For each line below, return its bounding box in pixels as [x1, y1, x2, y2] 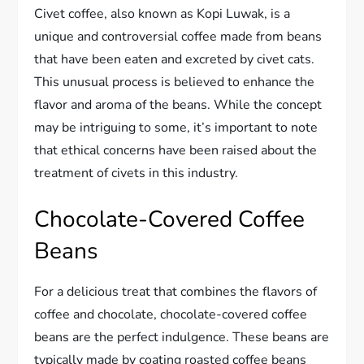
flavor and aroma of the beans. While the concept [34, 95, 323, 114]
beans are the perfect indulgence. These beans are [34, 327, 330, 346]
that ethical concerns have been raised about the [34, 141, 318, 159]
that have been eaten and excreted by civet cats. [34, 50, 315, 68]
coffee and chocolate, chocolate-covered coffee [34, 305, 308, 323]
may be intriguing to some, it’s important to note [34, 118, 318, 136]
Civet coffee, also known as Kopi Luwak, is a [34, 4, 291, 23]
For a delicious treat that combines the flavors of [34, 282, 318, 301]
